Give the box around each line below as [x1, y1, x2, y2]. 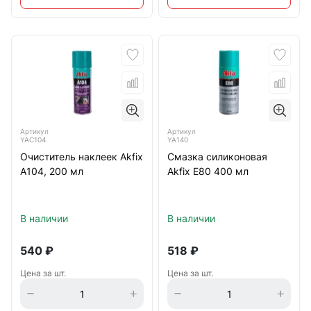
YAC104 [20, 135, 46, 144]
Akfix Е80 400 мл [167, 165, 249, 177]
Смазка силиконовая [167, 151, 267, 162]
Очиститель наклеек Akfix [20, 151, 143, 162]
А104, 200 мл [20, 165, 83, 177]
